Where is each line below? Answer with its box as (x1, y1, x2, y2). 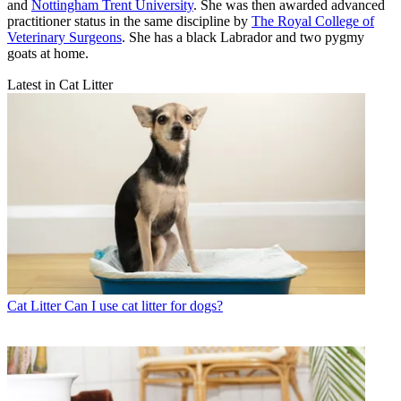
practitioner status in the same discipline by (7, 13, 252, 30)
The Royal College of (252, 13, 374, 30)
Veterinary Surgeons (7, 30, 122, 46)
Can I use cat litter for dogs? (64, 298, 223, 314)
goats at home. (7, 46, 89, 62)
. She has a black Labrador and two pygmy (122, 30, 364, 46)
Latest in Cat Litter (7, 77, 113, 93)
